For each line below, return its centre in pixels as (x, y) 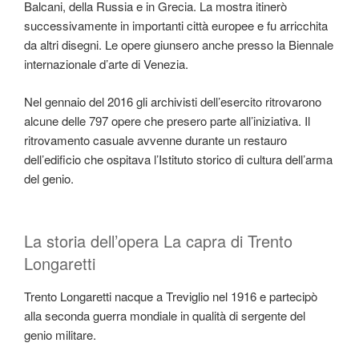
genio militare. (60, 335)
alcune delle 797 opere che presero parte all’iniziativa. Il (167, 120)
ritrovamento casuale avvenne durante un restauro (155, 139)
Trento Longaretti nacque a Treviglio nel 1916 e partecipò (171, 296)
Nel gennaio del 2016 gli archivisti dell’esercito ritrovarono (173, 101)
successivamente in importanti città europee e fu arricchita (176, 26)
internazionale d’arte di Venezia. (106, 64)
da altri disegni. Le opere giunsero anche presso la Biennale (179, 45)
